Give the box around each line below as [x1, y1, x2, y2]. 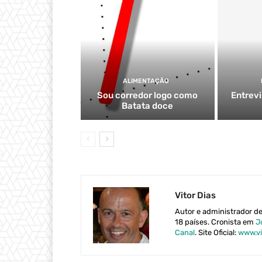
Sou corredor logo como [97, 89, 198, 101]
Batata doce [122, 100, 174, 111]
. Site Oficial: [195, 227, 238, 237]
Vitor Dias [175, 189, 216, 201]
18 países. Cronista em [175, 217, 256, 226]
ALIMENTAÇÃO [123, 77, 170, 85]
